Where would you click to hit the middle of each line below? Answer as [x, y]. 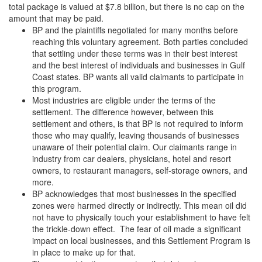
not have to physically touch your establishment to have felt [141, 217]
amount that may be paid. [56, 18]
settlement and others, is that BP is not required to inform [138, 123]
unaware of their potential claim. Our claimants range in [135, 146]
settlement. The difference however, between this [123, 111]
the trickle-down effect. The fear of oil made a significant [137, 228]
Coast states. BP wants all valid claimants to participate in [138, 76]
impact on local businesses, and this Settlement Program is [141, 240]
